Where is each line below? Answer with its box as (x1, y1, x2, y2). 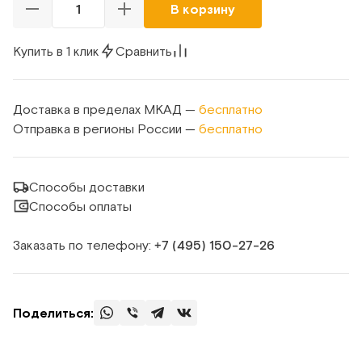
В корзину (170, 2, 235, 16)
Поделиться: (13, 305, 94, 320)
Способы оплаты (29, 199, 132, 213)
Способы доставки (29, 179, 145, 194)
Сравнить (116, 44, 172, 58)
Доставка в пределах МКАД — (13, 102, 199, 116)
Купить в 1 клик (13, 44, 99, 58)
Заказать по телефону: (13, 238, 154, 252)
